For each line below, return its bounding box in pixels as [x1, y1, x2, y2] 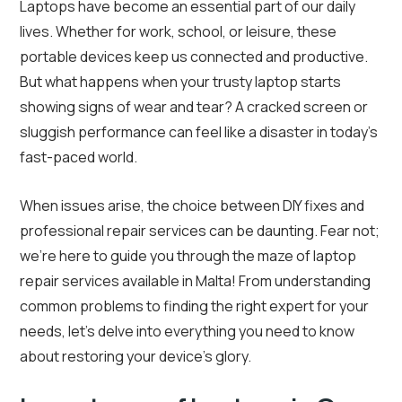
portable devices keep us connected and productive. [20, 47, 368, 67]
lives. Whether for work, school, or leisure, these [20, 22, 336, 42]
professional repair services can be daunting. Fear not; [20, 221, 380, 241]
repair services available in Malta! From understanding [20, 271, 371, 292]
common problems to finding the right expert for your [20, 296, 369, 317]
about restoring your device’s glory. [20, 346, 251, 367]
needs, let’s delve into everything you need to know [20, 321, 354, 342]
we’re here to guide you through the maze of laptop [20, 246, 356, 267]
